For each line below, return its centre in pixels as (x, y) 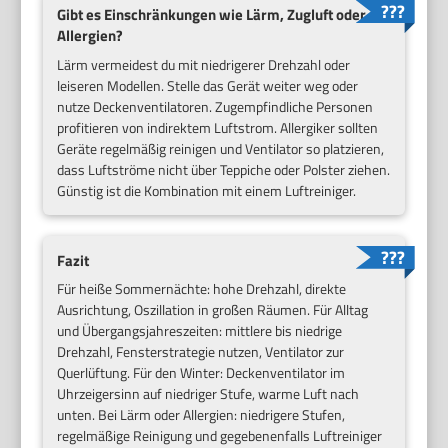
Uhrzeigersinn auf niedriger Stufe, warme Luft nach (208, 394)
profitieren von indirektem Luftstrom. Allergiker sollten (218, 127)
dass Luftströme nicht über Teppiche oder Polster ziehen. (224, 169)
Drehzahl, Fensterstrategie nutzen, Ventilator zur (201, 352)
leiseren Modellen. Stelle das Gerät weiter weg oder (208, 85)
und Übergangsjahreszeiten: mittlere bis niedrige (200, 331)
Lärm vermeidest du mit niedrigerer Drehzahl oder (204, 64)
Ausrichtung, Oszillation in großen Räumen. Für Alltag (213, 310)
